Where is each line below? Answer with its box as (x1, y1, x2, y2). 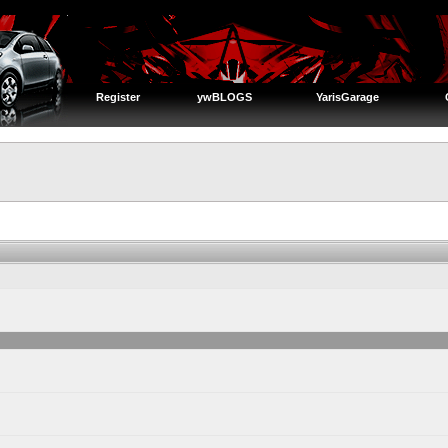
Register (95, 91, 140, 103)
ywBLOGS (196, 91, 252, 103)
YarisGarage (315, 91, 379, 103)
